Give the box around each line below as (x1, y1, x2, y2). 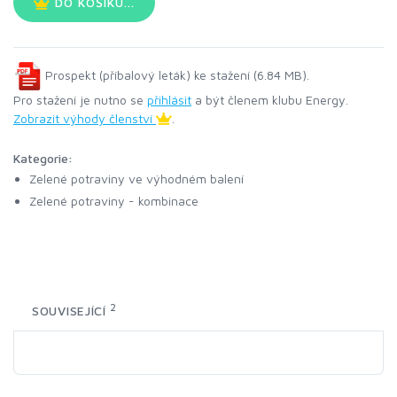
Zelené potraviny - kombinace (29, 193, 198, 209)
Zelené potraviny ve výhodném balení (29, 171, 244, 187)
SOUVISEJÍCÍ (32, 303, 111, 319)
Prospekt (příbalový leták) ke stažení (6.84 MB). (42, 66, 309, 82)
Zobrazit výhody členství (13, 111, 156, 127)
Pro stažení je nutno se (13, 92, 147, 108)
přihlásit (147, 92, 191, 108)
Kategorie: (13, 151, 76, 167)
